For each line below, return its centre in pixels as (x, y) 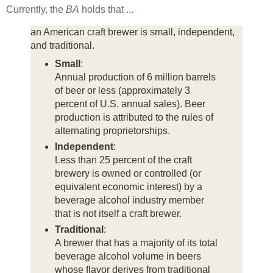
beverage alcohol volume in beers (128, 256)
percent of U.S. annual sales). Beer (130, 104)
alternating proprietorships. (112, 130)
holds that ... (106, 10)
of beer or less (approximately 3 (122, 90)
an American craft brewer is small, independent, (133, 32)
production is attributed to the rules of (134, 117)
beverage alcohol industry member (129, 200)
